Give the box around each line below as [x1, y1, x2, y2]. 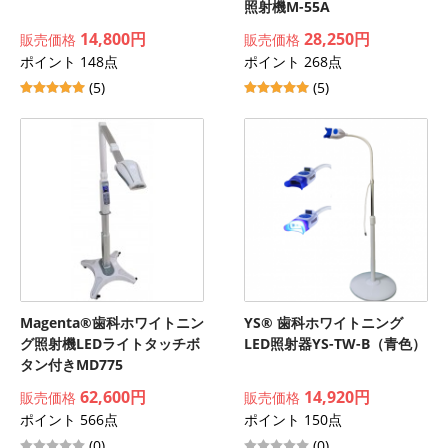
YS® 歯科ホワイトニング [244, 313, 403, 332]
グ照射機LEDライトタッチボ [20, 334, 200, 353]
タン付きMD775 [20, 355, 123, 374]
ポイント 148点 [20, 52, 118, 71]
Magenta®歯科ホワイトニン [20, 313, 204, 332]
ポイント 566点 [20, 410, 118, 429]
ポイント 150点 [244, 410, 342, 429]
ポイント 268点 [244, 52, 342, 71]
